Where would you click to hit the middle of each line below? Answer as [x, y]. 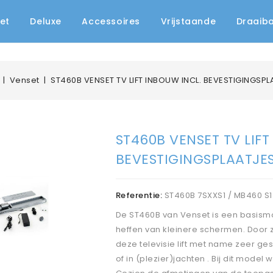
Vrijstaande [188, 21]
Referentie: [139, 195]
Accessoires [111, 21]
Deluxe [46, 21]
